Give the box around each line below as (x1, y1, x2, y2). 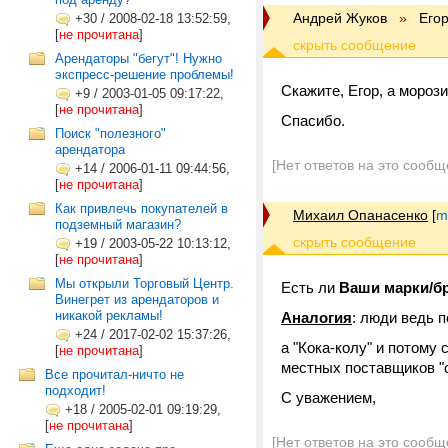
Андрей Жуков (293, 10, 387, 26)
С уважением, (281, 389, 376, 406)
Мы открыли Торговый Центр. (55, 276, 234, 291)
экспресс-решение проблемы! (55, 67, 234, 82)
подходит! (45, 383, 106, 398)
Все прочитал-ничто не (45, 367, 184, 382)
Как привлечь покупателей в (55, 201, 228, 216)
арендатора (55, 142, 125, 157)
